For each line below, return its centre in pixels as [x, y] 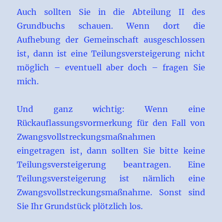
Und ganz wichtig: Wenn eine [111, 109]
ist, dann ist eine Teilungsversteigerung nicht [111, 54]
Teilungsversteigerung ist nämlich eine [111, 179]
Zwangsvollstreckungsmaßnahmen [86, 137]
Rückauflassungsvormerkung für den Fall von [111, 123]
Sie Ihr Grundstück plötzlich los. [80, 206]
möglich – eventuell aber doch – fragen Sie [111, 68]
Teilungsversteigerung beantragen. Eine [111, 165]
